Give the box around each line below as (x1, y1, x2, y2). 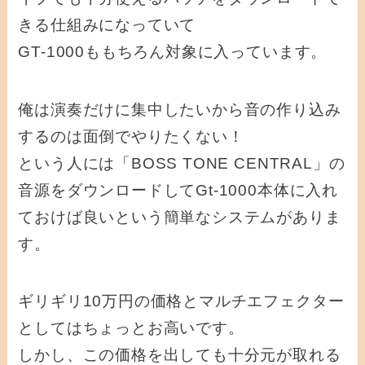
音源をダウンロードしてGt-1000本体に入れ (18, 181, 338, 199)
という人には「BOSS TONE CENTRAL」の (18, 154, 345, 172)
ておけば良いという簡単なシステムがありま (18, 208, 341, 226)
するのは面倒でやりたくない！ (18, 127, 244, 145)
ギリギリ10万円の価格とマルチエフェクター (18, 292, 345, 310)
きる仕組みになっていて (18, 16, 196, 34)
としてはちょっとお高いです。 (18, 319, 244, 337)
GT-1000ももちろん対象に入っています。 (18, 43, 328, 61)
